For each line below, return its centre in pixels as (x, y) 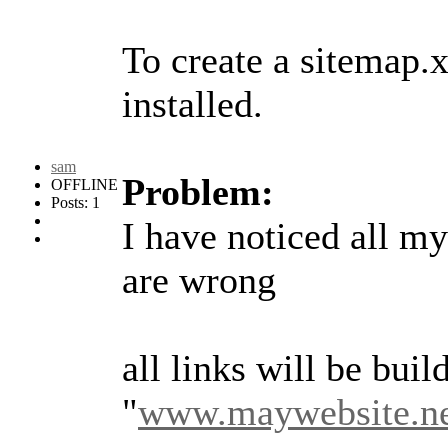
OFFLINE (84, 184)
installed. (192, 103)
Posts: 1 (75, 202)
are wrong (199, 279)
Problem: (198, 191)
